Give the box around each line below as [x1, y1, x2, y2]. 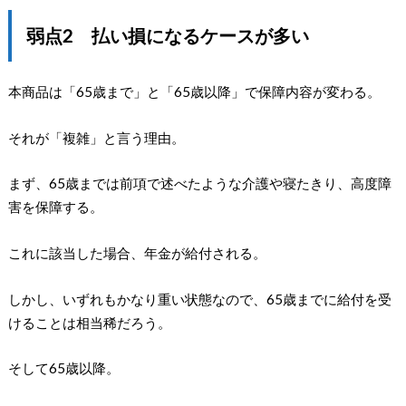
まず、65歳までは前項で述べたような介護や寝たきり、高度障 [7, 175, 391, 192]
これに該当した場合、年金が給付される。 [7, 244, 266, 261]
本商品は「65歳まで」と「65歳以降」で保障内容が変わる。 [7, 83, 381, 101]
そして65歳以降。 [7, 360, 120, 377]
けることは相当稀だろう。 [7, 314, 171, 331]
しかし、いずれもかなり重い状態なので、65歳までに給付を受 [7, 290, 391, 307]
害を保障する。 [7, 198, 103, 216]
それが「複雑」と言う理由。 [7, 129, 185, 146]
